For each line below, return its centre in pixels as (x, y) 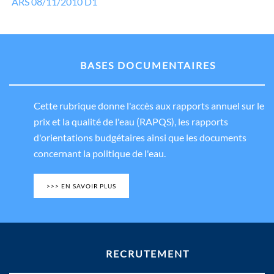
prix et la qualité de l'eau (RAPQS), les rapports (131, 121)
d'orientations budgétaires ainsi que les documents (140, 137)
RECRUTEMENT (148, 253)
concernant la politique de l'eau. (100, 153)
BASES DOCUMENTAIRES (148, 65)
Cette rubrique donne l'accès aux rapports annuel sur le (149, 105)
